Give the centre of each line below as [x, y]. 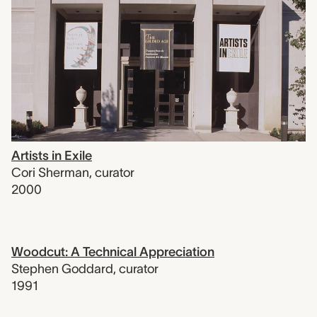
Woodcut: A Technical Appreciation [113, 252]
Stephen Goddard [62, 269]
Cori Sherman [50, 173]
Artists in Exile [52, 156]
